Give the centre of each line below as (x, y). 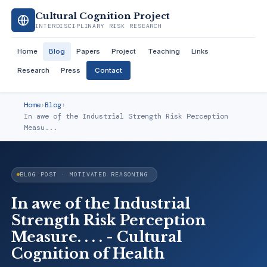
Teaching (164, 52)
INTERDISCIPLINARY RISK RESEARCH (99, 26)
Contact (108, 70)
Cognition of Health (88, 254)
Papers (89, 52)
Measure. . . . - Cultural (97, 237)
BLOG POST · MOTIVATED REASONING (84, 175)
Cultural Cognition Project (103, 16)
